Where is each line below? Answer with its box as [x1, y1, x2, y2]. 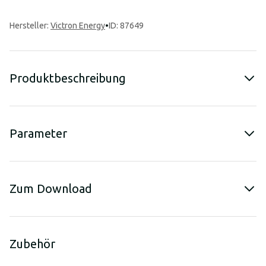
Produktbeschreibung [9, 71, 126, 85]
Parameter [9, 126, 67, 140]
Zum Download [9, 182, 92, 195]
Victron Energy [50, 21, 105, 30]
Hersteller [9, 21, 47, 30]
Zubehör [9, 237, 55, 251]
